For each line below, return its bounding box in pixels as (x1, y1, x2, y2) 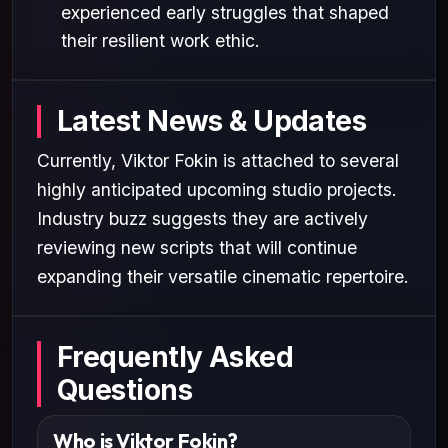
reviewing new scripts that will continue (37, 236, 357, 258)
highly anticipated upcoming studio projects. (37, 178, 397, 200)
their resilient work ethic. (61, 29, 260, 51)
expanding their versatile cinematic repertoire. (37, 265, 409, 287)
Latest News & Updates (57, 103, 367, 138)
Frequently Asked (57, 339, 294, 374)
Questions (57, 372, 192, 407)
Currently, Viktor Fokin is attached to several (37, 149, 399, 171)
